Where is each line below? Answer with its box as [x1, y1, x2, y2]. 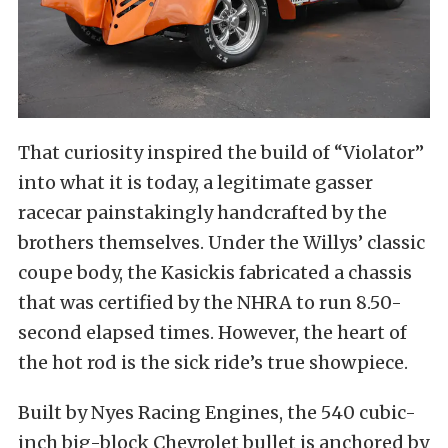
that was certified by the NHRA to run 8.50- [18, 291, 402, 315]
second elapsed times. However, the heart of [18, 321, 407, 345]
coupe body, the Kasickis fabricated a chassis [18, 261, 412, 285]
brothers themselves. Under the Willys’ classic [18, 231, 425, 255]
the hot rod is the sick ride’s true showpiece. [18, 351, 408, 375]
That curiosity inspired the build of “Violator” [18, 141, 424, 165]
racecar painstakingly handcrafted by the [18, 201, 387, 225]
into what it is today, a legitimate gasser [18, 171, 373, 195]
